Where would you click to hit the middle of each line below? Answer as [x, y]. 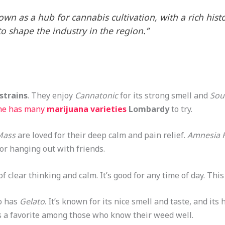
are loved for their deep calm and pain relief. [101, 135]
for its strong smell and [164, 95]
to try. [181, 109]
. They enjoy [51, 95]
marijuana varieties [86, 109]
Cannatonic [96, 95]
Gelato [32, 202]
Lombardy [148, 109]
